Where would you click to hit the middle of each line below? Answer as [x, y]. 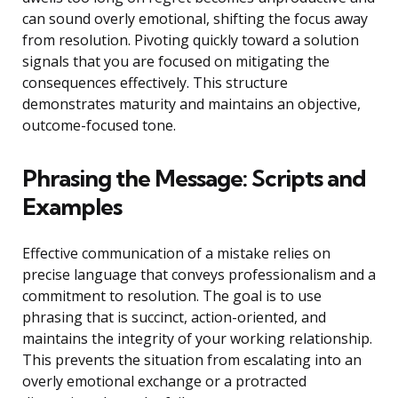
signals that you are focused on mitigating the [176, 62]
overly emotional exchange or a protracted [164, 382]
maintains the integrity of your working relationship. [197, 339]
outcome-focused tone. [99, 126]
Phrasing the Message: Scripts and [194, 179]
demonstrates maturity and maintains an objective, [191, 104]
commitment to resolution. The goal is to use [172, 296]
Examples [72, 207]
